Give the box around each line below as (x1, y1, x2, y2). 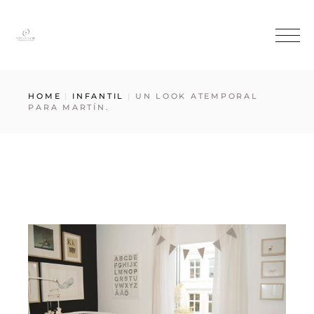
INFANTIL (72, 91, 125, 101)
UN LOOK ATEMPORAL (135, 91, 259, 101)
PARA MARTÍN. (28, 102, 110, 112)
